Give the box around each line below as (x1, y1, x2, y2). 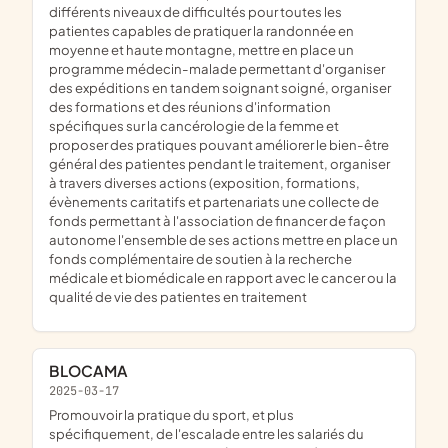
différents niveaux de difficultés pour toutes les (49, 2, 342, 20)
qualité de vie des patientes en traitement (49, 287, 307, 305)
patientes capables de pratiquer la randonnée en (49, 21, 354, 39)
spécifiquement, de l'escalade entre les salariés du (49, 424, 364, 442)
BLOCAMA (60, 360, 128, 380)
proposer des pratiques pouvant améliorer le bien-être (49, 135, 389, 153)
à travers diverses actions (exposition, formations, (49, 173, 360, 191)
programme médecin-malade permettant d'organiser (49, 59, 385, 77)
